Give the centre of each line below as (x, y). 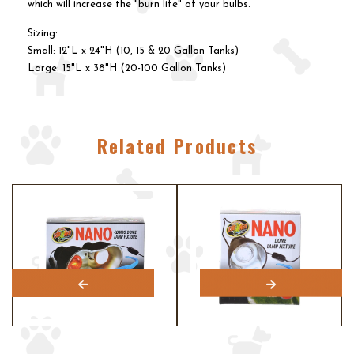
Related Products (177, 146)
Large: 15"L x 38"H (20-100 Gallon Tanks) (127, 68)
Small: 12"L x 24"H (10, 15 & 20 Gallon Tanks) (133, 51)
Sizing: (43, 34)
